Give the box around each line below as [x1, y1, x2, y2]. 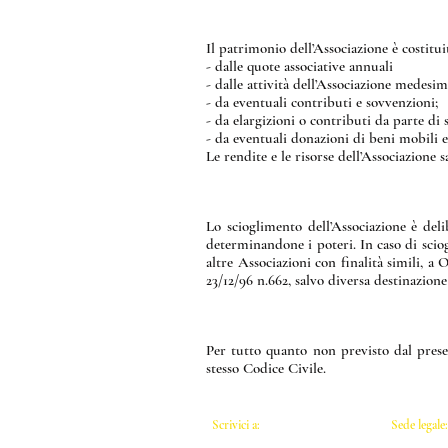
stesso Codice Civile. [206, 359, 326, 377]
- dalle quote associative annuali [206, 57, 393, 75]
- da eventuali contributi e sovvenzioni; [206, 93, 438, 111]
